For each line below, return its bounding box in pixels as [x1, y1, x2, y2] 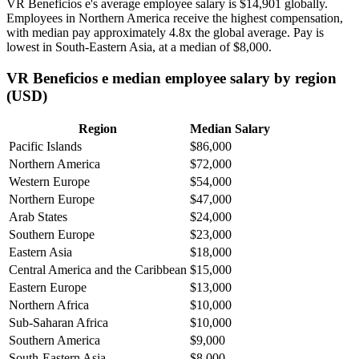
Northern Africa [9, 298, 89, 313]
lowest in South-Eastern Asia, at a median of [6, 39, 233, 54]
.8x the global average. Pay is [175, 25, 324, 39]
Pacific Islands [9, 139, 82, 154]
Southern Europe [9, 228, 95, 242]
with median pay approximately [6, 25, 169, 39]
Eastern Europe [9, 280, 87, 295]
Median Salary [190, 122, 270, 136]
